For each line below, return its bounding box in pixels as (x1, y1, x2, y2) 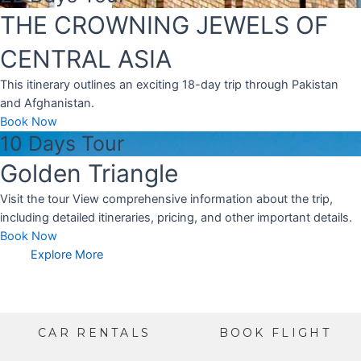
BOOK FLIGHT (218, 326, 331, 340)
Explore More (31, 247, 103, 262)
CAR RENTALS (38, 326, 151, 340)
